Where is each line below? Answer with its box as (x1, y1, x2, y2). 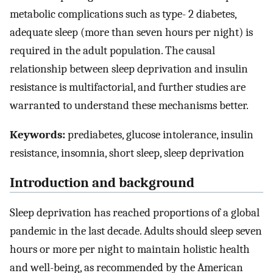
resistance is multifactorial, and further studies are (10, 80, 246, 94)
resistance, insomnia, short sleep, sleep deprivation (10, 146, 244, 160)
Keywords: (10, 128, 65, 142)
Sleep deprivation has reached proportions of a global (10, 205, 260, 219)
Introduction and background (10, 175, 194, 191)
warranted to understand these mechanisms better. (10, 98, 249, 112)
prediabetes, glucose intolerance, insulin (65, 128, 253, 142)
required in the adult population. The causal (10, 43, 215, 57)
